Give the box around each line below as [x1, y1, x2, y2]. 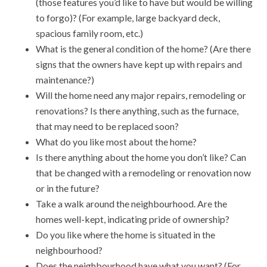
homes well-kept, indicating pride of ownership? [36, 213, 229, 225]
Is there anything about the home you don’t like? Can [36, 151, 246, 163]
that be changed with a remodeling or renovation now [36, 167, 251, 179]
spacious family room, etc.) [36, 27, 143, 39]
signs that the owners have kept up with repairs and [36, 58, 242, 70]
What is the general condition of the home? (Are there [36, 43, 251, 55]
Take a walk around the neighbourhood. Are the [36, 198, 227, 210]
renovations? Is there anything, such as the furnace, [36, 105, 238, 117]
